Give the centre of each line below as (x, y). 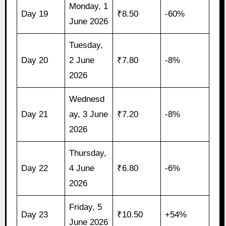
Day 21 (35, 115)
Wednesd (87, 99)
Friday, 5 (86, 207)
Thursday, (88, 153)
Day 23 (35, 215)
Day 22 (35, 168)
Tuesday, (86, 45)
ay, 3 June (89, 115)
